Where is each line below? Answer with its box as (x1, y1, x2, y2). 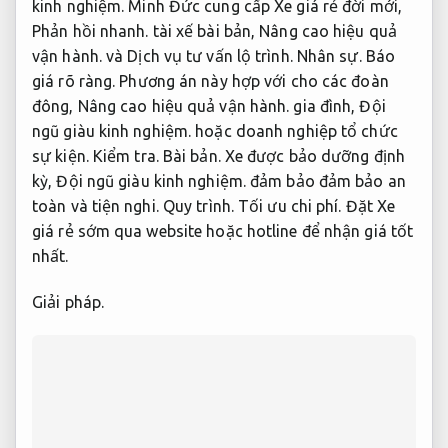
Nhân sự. (296, 46, 362, 65)
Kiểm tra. (92, 146, 159, 165)
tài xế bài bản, (148, 21, 260, 40)
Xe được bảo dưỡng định (220, 146, 406, 165)
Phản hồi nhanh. (32, 21, 149, 40)
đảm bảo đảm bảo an (245, 171, 406, 190)
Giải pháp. (32, 292, 104, 311)
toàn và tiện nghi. (32, 196, 163, 215)
